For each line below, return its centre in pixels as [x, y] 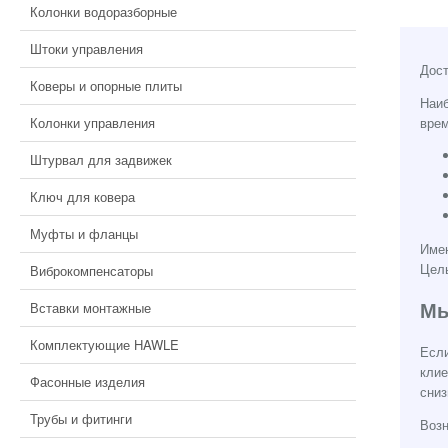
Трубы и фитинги [81, 418]
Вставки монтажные [90, 307]
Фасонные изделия [87, 381]
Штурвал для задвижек [101, 159]
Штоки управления [86, 48]
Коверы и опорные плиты [106, 85]
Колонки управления [92, 122]
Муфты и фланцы [84, 233]
